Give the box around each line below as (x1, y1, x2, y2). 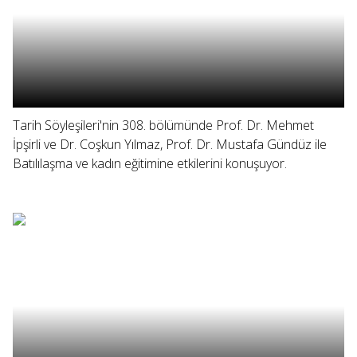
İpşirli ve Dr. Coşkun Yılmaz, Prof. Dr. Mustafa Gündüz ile (13, 135, 327, 153)
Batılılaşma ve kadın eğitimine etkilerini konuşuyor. (13, 155, 287, 172)
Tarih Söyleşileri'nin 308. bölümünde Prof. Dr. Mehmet (13, 116, 314, 134)
